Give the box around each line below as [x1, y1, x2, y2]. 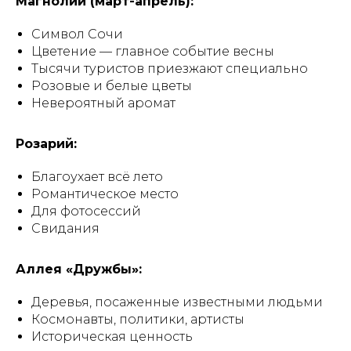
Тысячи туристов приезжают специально [31, 61, 308, 76]
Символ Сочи [31, 27, 123, 42]
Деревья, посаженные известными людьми [31, 295, 323, 309]
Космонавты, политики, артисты [31, 312, 244, 327]
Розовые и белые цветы [31, 78, 192, 93]
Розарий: [16, 136, 77, 151]
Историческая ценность [31, 329, 193, 344]
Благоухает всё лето [31, 169, 163, 184]
